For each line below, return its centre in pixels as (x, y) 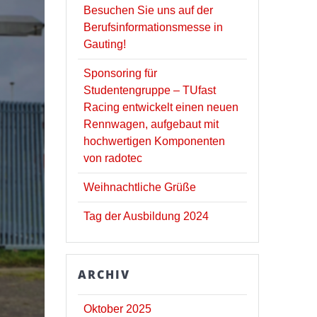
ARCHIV (104, 274)
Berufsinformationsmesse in (154, 27)
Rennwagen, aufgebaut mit (151, 124)
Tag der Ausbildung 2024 (146, 216)
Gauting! (105, 44)
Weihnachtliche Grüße (140, 187)
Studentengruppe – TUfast (150, 90)
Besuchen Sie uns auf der (149, 10)
